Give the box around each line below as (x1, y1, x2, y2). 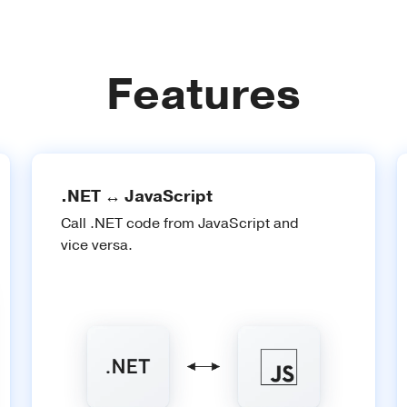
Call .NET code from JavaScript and (61, 213, 300, 233)
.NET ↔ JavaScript (61, 185, 213, 207)
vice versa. (61, 235, 134, 255)
